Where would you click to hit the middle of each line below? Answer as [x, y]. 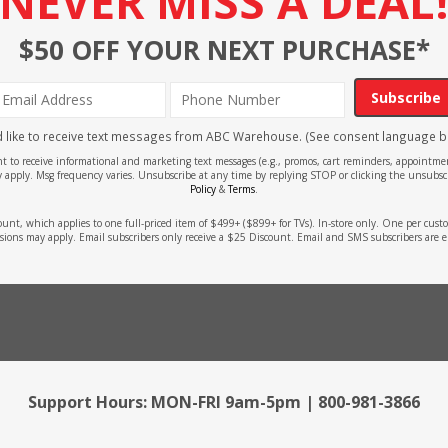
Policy [203, 188]
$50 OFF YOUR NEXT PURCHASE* [224, 50]
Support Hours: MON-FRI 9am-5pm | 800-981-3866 [224, 401]
